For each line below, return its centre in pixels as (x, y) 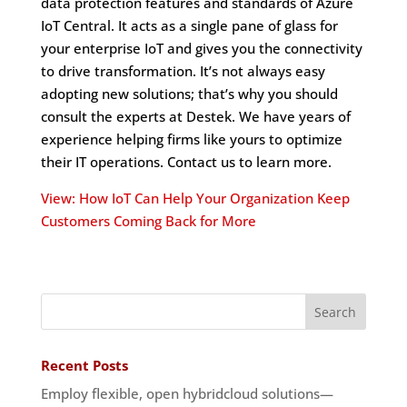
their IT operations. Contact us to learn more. (186, 162)
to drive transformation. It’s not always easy (183, 71)
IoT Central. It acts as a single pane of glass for (189, 26)
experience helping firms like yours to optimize (191, 139)
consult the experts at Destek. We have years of (195, 117)
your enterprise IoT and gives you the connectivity (201, 49)
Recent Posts (84, 366)
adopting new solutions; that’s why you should (189, 94)
